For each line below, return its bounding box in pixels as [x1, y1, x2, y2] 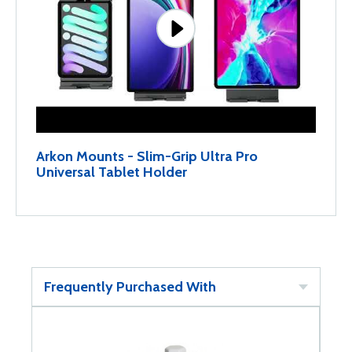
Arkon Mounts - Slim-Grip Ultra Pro [36, 148, 258, 165]
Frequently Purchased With [44, 278, 216, 295]
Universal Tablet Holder [36, 163, 187, 181]
